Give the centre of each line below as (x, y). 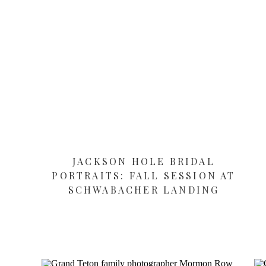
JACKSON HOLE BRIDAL (144, 161)
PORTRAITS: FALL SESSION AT (144, 175)
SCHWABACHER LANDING (144, 190)
